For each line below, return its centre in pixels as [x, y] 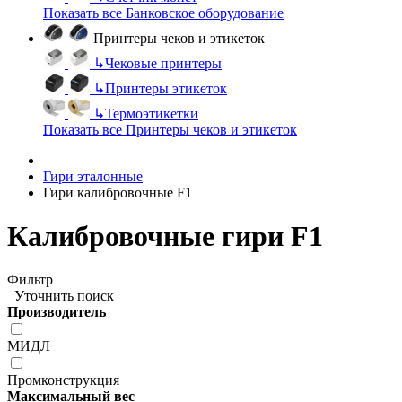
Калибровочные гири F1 [165, 236]
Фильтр [30, 280]
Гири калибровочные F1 [118, 192]
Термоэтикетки [152, 113]
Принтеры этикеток [166, 88]
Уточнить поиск [61, 296]
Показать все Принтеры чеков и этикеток [170, 129]
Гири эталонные [93, 176]
